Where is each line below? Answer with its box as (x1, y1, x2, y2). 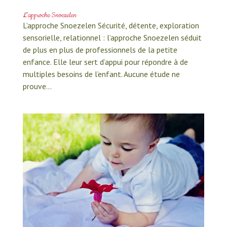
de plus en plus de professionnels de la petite (22, 44, 177, 55)
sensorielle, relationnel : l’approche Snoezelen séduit (22, 32, 202, 43)
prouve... (22, 81, 52, 91)
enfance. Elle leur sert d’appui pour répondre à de (22, 56, 188, 67)
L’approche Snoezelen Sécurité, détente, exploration (22, 20, 199, 30)
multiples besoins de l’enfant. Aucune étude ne (22, 68, 180, 79)
